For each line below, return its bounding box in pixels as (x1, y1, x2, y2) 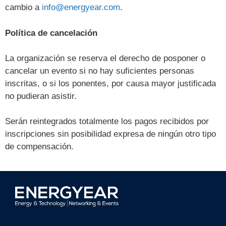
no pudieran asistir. (5, 91, 77, 101)
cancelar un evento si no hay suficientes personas (5, 66, 194, 76)
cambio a (5, 3, 42, 13)
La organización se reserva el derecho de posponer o (5, 53, 205, 64)
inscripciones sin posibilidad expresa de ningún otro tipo (5, 129, 216, 139)
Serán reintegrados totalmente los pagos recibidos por (5, 117, 209, 127)
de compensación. (5, 142, 74, 152)
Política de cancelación (5, 28, 97, 38)
